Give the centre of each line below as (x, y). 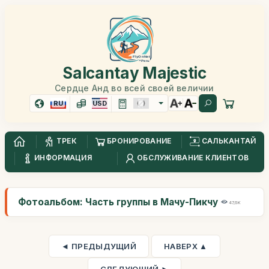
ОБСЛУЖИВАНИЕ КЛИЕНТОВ (193, 158)
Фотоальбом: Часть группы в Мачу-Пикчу (118, 202)
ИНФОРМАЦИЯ (63, 158)
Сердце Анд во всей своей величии (134, 88)
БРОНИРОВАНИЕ (139, 141)
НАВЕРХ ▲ (186, 246)
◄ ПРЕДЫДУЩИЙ (99, 246)
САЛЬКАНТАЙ (229, 141)
